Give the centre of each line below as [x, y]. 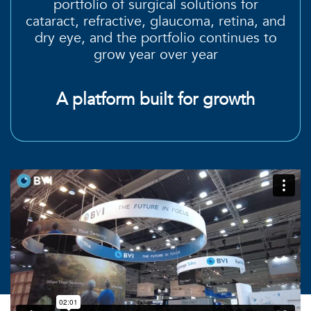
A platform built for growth [155, 99]
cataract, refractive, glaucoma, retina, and [155, 21]
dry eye [58, 37]
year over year [171, 54]
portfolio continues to [209, 37]
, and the [111, 37]
